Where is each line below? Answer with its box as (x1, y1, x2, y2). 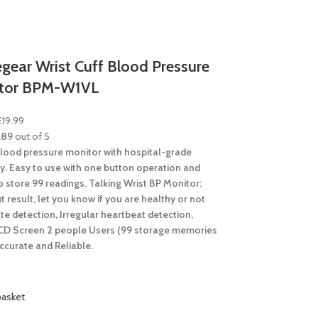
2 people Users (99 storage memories (47, 224, 217, 236)
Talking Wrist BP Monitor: (89, 177, 202, 190)
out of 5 (13, 130, 50, 143)
